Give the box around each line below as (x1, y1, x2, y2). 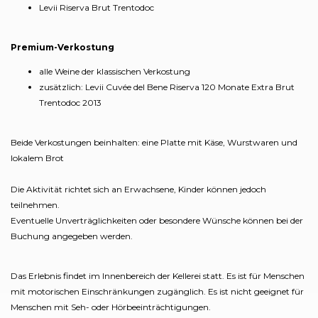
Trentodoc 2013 (39, 97, 102, 108)
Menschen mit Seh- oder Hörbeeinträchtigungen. (11, 301, 211, 312)
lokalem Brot (11, 152, 64, 163)
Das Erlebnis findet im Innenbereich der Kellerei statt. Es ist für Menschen (11, 270, 305, 281)
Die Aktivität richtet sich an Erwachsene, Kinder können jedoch (11, 183, 266, 194)
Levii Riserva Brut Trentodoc (39, 1, 154, 13)
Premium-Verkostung (11, 41, 114, 53)
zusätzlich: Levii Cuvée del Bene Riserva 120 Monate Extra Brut (39, 81, 295, 92)
